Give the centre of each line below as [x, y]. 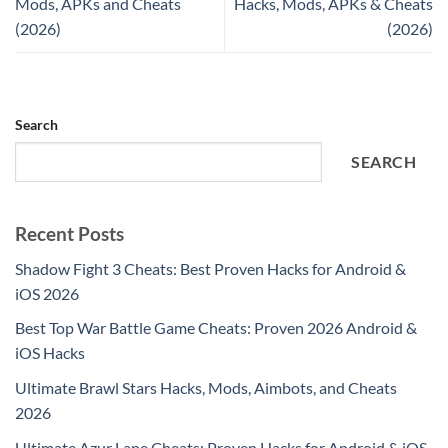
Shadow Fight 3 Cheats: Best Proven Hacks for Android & [210, 268]
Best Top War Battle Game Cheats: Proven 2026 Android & [216, 328]
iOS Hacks [50, 353]
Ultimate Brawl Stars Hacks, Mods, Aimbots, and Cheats [206, 388]
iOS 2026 [47, 293]
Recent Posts [69, 234]
